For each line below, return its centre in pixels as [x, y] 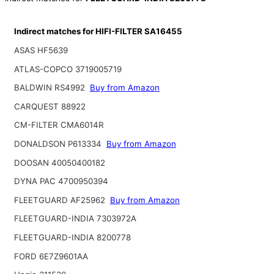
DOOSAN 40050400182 [59, 162]
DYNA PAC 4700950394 [61, 181]
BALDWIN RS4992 [49, 88]
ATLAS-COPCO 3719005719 [68, 69]
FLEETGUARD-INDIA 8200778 [72, 237]
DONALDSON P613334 [57, 143]
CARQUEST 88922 [50, 106]
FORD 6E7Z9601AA [51, 256]
